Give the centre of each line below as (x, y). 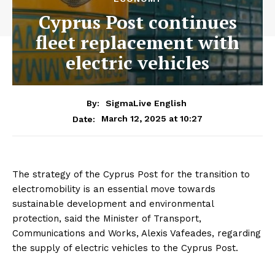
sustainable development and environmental (113, 203)
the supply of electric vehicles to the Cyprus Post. (125, 248)
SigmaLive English (146, 103)
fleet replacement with (137, 42)
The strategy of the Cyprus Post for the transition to (131, 174)
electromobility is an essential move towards (114, 189)
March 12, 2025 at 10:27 (152, 118)
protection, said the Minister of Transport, (107, 218)
